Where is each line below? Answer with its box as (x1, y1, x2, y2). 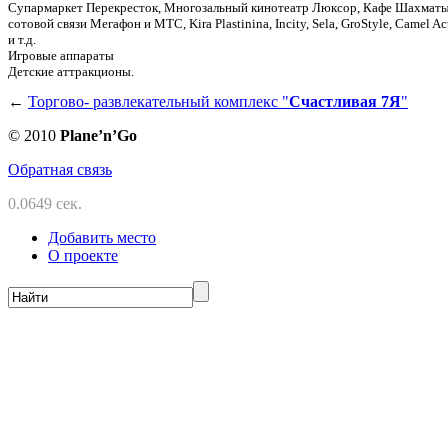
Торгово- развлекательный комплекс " (28, 92, 289, 110)
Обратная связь (8, 160, 112, 178)
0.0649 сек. (8, 194, 82, 212)
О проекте (48, 246, 118, 264)
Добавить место (48, 228, 156, 246)
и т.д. (8, 31, 36, 47)
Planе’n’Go (60, 126, 137, 144)
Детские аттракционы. (8, 63, 134, 79)
